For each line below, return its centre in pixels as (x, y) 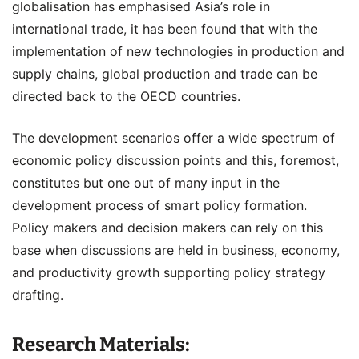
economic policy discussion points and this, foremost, (175, 160)
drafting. (38, 295)
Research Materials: (101, 344)
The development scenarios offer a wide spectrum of (173, 138)
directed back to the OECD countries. (126, 96)
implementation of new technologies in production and (178, 51)
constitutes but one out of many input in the (146, 183)
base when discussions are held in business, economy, (176, 250)
